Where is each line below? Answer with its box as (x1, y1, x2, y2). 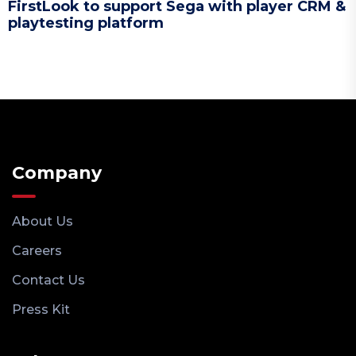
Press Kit (12, 301, 70, 317)
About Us (12, 213, 73, 229)
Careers (12, 242, 62, 258)
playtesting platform (8, 14, 164, 32)
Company (12, 161, 102, 184)
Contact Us (12, 272, 85, 288)
